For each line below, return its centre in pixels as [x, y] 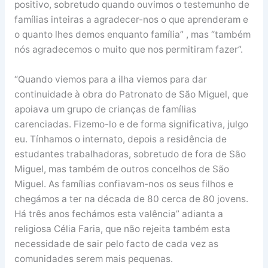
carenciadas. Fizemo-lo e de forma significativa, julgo [131, 124]
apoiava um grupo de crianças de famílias [105, 109]
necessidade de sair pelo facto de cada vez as [116, 243]
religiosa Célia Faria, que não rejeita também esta [122, 229]
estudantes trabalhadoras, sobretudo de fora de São [130, 154]
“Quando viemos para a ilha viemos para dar [110, 79]
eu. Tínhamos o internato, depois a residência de [120, 139]
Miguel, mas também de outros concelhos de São [121, 169]
